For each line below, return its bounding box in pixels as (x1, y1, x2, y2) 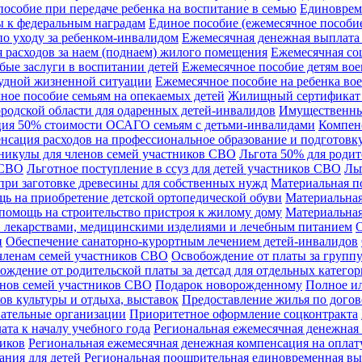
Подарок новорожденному (155, 277, 302, 292)
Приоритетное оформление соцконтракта (129, 306, 358, 321)
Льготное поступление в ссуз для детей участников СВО (27, 161, 341, 175)
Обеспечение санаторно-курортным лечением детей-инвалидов (6, 234, 358, 248)
